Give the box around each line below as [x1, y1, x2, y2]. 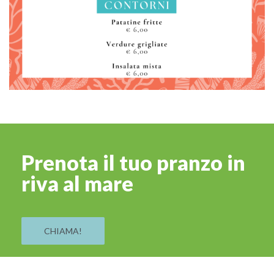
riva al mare [21, 171, 133, 196]
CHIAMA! [44, 226, 82, 237]
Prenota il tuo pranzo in [21, 150, 245, 176]
